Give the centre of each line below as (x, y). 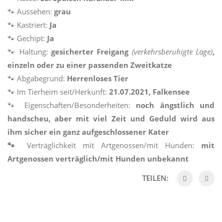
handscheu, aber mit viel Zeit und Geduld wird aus (111, 119)
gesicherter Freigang (91, 52)
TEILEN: (156, 178)
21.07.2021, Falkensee (149, 92)
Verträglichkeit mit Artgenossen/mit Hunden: (111, 145)
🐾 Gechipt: (27, 38)
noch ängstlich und (175, 105)
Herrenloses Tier (98, 79)
